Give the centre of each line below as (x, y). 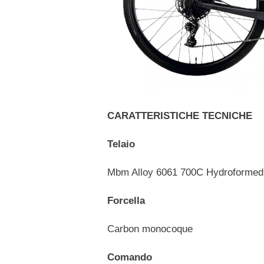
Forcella (126, 200)
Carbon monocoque (150, 229)
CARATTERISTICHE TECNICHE (180, 115)
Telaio (121, 144)
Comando (130, 257)
